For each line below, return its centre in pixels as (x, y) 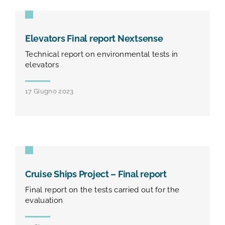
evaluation (44, 200)
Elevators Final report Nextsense (94, 38)
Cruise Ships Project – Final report (96, 174)
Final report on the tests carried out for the (102, 190)
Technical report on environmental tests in (102, 54)
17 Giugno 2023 (49, 91)
